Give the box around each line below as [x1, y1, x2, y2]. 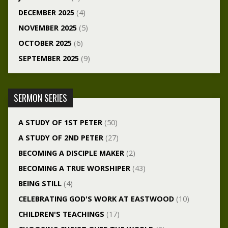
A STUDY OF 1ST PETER [18, 118, 102, 128]
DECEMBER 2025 [18, 8, 74, 18]
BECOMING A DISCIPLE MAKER [18, 148, 124, 158]
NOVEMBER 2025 [18, 23, 77, 33]
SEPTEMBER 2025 [18, 53, 79, 64]
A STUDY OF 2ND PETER [18, 133, 103, 143]
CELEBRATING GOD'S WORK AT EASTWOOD [18, 194, 174, 204]
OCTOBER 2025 [18, 38, 72, 48]
